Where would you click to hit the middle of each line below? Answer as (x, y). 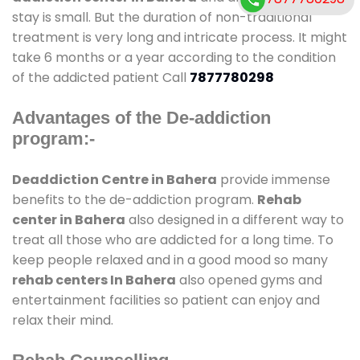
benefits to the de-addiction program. (135, 199)
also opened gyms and (249, 280)
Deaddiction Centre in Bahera (115, 179)
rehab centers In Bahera (94, 280)
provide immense (274, 179)
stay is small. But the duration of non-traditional (162, 17)
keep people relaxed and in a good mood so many (170, 260)
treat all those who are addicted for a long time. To (173, 239)
